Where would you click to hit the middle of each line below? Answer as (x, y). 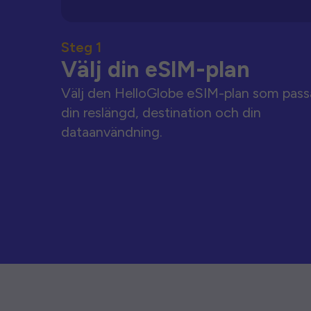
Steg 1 (81, 47)
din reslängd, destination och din (161, 112)
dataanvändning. (112, 132)
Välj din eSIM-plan (155, 69)
